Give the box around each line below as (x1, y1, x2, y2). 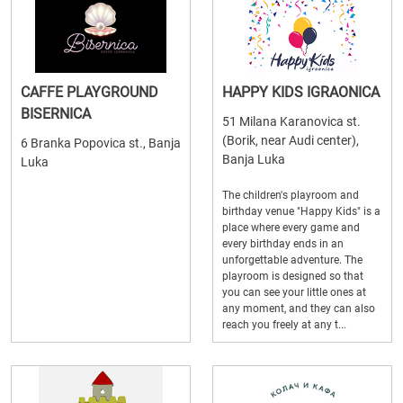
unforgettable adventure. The (222, 254, 363, 266)
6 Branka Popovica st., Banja (21, 136, 181, 150)
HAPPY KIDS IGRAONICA (222, 84, 380, 101)
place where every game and (222, 221, 360, 234)
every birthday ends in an (222, 237, 344, 250)
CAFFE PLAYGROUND (21, 84, 158, 101)
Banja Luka (222, 152, 285, 166)
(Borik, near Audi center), (222, 133, 359, 148)
